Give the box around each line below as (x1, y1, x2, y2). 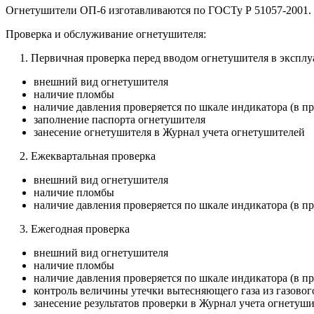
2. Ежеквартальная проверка (6, 149, 156, 162)
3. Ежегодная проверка (6, 222, 130, 235)
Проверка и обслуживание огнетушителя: (6, 27, 206, 40)
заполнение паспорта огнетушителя (34, 113, 205, 125)
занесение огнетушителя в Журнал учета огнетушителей (34, 125, 308, 138)
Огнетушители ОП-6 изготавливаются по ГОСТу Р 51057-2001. (6, 4, 311, 16)
